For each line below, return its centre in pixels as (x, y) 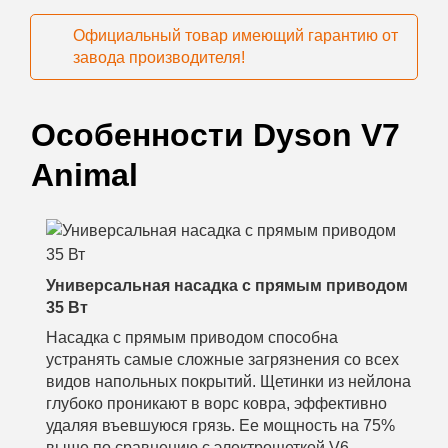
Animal (84, 174)
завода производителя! (159, 57)
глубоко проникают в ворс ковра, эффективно (216, 403)
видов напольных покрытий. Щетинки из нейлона (228, 381)
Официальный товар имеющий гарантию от (235, 35)
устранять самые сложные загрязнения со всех (222, 359)
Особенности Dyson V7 (215, 134)
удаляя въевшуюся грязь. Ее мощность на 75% (220, 425)
